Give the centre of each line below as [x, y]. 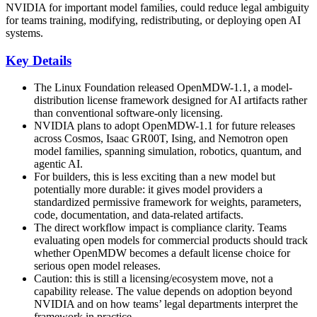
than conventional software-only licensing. [128, 113]
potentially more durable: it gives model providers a [148, 190]
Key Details [39, 60]
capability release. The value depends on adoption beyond [163, 292]
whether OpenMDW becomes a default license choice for [162, 253]
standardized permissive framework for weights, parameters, [168, 202]
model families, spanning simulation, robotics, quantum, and [168, 151]
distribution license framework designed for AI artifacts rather [171, 100]
